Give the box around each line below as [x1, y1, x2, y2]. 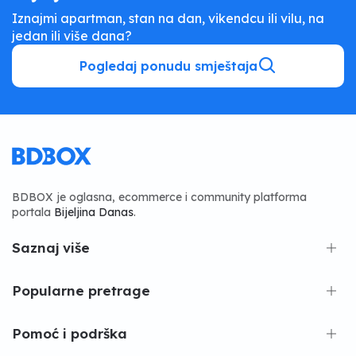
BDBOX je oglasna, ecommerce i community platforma [12, 190, 307, 205]
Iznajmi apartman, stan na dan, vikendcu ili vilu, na [12, 10, 324, 26]
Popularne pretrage [12, 282, 150, 300]
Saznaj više [12, 239, 90, 257]
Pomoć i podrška [12, 325, 127, 342]
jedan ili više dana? [12, 28, 132, 44]
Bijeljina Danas [54, 205, 133, 220]
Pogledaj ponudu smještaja [79, 58, 257, 74]
